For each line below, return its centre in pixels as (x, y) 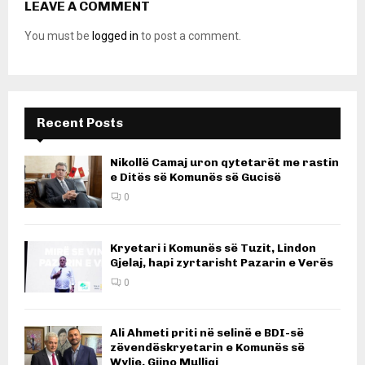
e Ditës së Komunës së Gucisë (196, 178)
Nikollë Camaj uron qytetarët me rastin (224, 163)
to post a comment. (190, 36)
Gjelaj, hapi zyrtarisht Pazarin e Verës (222, 262)
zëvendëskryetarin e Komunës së (207, 348)
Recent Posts (80, 123)
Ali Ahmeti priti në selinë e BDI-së (207, 333)
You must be (58, 36)
